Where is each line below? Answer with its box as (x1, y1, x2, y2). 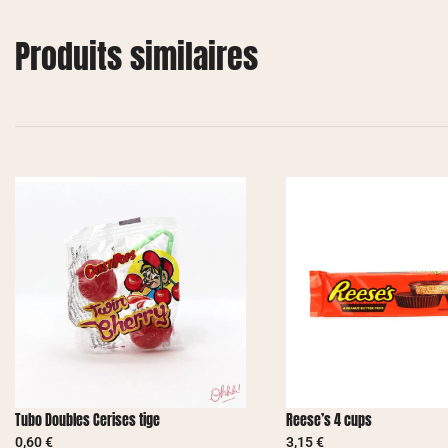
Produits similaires (15, 32, 258, 81)
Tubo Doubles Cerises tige (15, 409, 160, 431)
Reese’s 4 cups (285, 409, 372, 431)
